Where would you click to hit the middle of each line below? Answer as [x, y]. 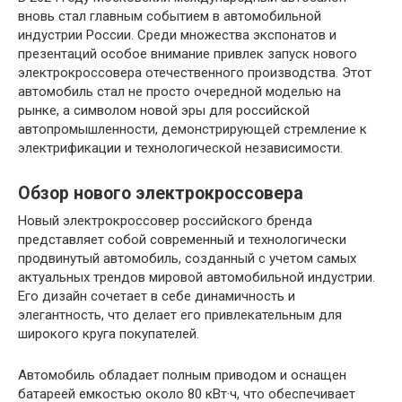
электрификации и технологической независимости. [180, 148]
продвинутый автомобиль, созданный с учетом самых [187, 258]
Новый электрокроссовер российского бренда [165, 221]
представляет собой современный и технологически [182, 240]
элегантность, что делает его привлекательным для [180, 315]
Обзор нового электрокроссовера [161, 194]
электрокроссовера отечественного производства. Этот [195, 73]
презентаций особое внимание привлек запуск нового [188, 54]
